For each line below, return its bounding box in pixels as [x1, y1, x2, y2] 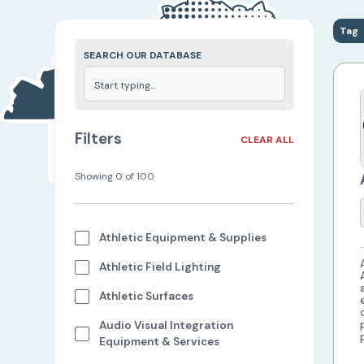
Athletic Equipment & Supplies [99, 231, 267, 245]
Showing [75, 170, 116, 183]
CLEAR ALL [240, 132, 295, 146]
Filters [75, 129, 123, 149]
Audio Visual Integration [99, 318, 234, 332]
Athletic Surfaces [99, 289, 194, 303]
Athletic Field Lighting [99, 260, 222, 274]
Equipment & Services [99, 335, 220, 349]
